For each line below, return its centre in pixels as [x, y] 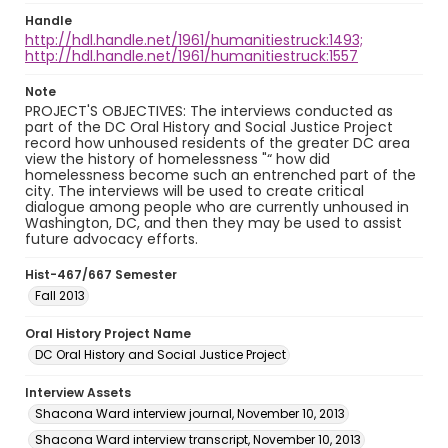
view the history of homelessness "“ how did [177, 159]
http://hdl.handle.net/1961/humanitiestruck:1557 [191, 56]
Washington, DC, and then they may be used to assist [213, 223]
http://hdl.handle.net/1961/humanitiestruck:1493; [194, 40]
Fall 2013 [60, 295]
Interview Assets [78, 392]
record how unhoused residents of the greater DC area [217, 143]
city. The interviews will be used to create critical [194, 191]
